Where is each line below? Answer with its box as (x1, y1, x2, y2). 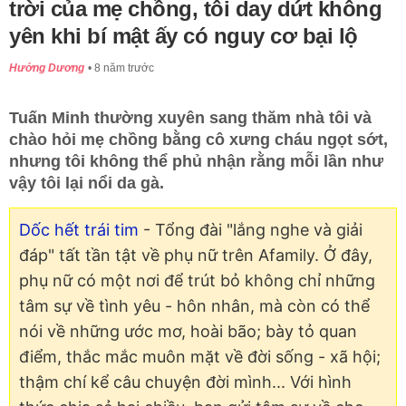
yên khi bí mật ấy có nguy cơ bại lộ (9, 24, 358, 49)
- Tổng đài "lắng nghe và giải (143, 220, 362, 240)
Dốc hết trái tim (19, 220, 139, 240)
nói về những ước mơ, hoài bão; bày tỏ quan (19, 322, 357, 342)
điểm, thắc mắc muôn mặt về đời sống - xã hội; (19, 347, 381, 367)
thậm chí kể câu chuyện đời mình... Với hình (19, 372, 352, 392)
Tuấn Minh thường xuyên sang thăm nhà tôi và (9, 109, 372, 128)
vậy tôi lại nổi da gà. (9, 174, 164, 193)
